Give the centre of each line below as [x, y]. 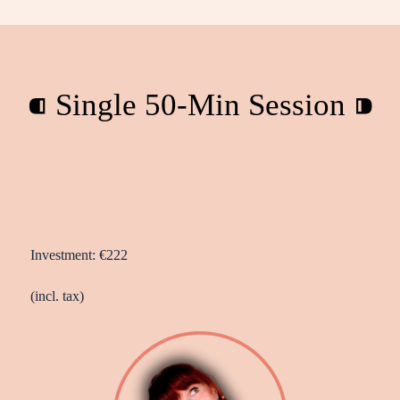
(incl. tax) [57, 296]
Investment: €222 [79, 254]
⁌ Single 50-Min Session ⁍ [200, 104]
